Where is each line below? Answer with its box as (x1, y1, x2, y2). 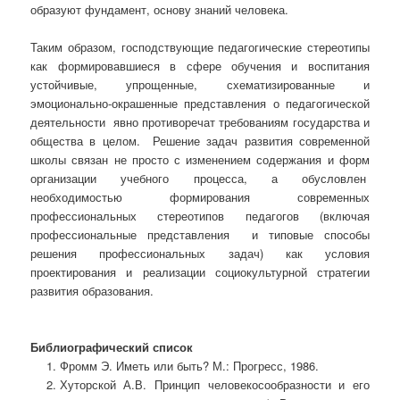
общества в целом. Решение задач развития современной (30, 132, 370, 150)
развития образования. (30, 282, 154, 300)
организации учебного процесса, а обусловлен (30, 170, 370, 187)
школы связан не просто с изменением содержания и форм (30, 151, 370, 169)
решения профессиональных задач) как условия (30, 245, 370, 262)
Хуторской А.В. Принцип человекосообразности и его (59, 376, 370, 394)
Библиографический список (30, 338, 194, 356)
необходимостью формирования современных (30, 188, 370, 206)
